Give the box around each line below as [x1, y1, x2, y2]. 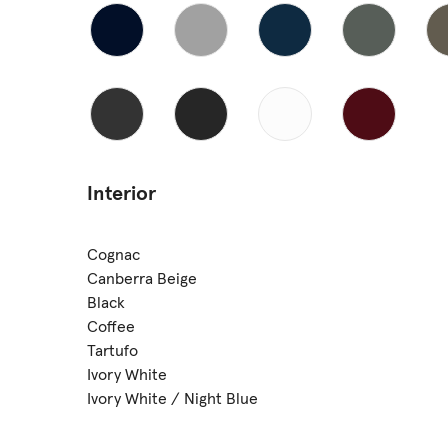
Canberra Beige [87, 268, 197, 289]
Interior [87, 180, 156, 207]
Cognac [87, 244, 140, 265]
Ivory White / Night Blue [87, 388, 258, 409]
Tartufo [87, 340, 138, 361]
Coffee [87, 316, 135, 337]
